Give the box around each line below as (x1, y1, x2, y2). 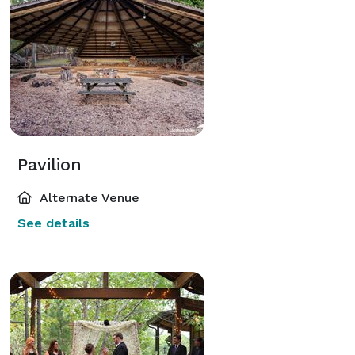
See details (17, 215, 90, 231)
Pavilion (17, 154, 82, 174)
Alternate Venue (36, 189, 139, 205)
